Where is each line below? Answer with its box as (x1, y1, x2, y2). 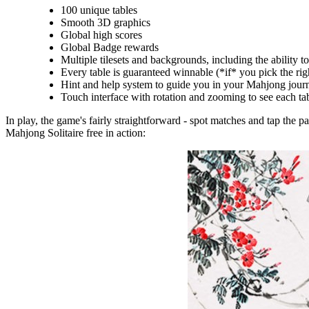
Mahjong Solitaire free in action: (6, 126, 146, 139)
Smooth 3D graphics (61, 16, 150, 28)
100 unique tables (61, 3, 137, 16)
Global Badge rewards (61, 41, 159, 53)
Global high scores (61, 28, 142, 41)
